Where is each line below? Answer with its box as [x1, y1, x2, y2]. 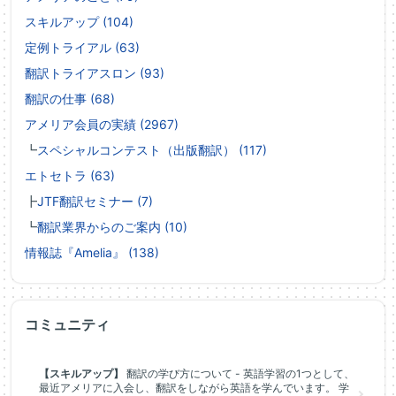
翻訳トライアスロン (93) [25, 65, 164, 80]
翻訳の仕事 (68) [25, 91, 115, 106]
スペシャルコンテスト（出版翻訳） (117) [37, 142, 267, 157]
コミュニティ [25, 316, 110, 333]
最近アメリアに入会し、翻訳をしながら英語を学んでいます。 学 [38, 381, 349, 394]
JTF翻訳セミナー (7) [37, 194, 153, 209]
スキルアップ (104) [25, 14, 133, 29]
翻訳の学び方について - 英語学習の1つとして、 [123, 367, 354, 380]
